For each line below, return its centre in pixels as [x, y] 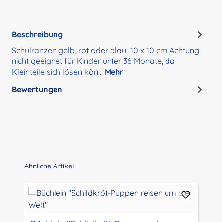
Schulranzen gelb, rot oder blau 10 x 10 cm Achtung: [106, 50]
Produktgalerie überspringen [59, 166]
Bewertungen [37, 89]
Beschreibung [37, 34]
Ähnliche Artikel [49, 166]
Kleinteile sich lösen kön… [58, 72]
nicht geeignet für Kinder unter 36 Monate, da [93, 61]
